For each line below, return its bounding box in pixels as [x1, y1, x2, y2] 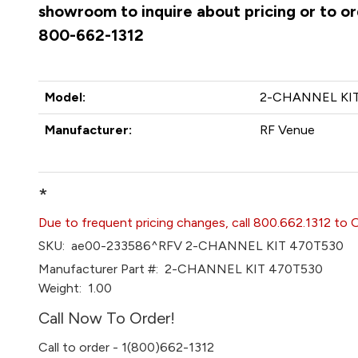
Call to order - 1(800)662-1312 [38, 340, 215, 355]
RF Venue [260, 122, 316, 137]
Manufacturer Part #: [38, 261, 159, 276]
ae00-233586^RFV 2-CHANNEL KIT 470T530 [65, 238, 344, 253]
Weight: [38, 280, 82, 296]
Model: [45, 89, 86, 105]
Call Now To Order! [38, 308, 176, 328]
